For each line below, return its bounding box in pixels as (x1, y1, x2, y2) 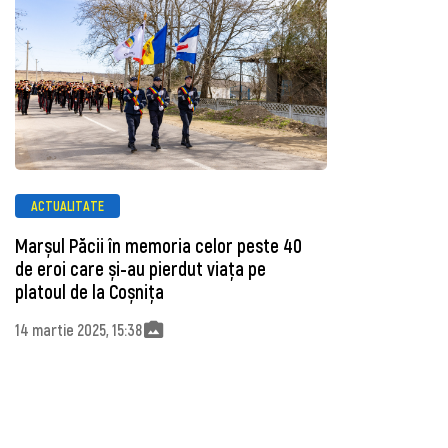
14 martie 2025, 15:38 (15, 320, 142, 340)
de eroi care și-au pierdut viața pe (15, 256, 266, 280)
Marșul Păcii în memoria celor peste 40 (15, 233, 302, 257)
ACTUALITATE (31, 197, 104, 215)
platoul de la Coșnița (15, 279, 164, 303)
